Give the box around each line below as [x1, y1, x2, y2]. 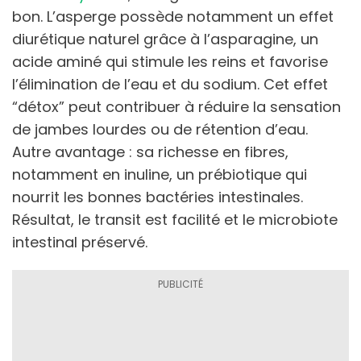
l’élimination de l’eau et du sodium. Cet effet [12, 73, 328, 94]
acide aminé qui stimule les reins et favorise [12, 51, 328, 72]
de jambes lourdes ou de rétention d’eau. [12, 118, 308, 139]
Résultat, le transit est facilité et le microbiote [12, 209, 338, 230]
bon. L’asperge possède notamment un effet [12, 6, 334, 27]
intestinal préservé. [12, 231, 147, 252]
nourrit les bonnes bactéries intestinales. [12, 186, 303, 207]
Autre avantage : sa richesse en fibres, [12, 141, 288, 162]
